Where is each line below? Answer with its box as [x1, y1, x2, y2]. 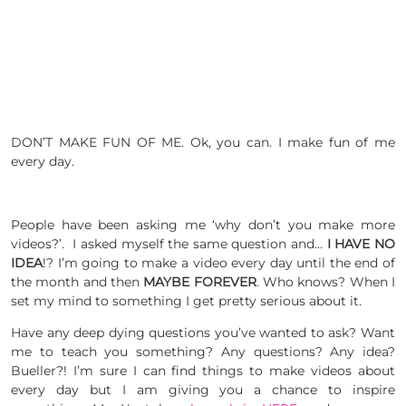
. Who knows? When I [256, 273, 396, 290]
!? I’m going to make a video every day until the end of [43, 254, 395, 271]
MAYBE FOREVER [143, 273, 256, 290]
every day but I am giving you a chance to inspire [11, 381, 395, 398]
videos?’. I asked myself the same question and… [11, 235, 327, 252]
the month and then [11, 273, 144, 290]
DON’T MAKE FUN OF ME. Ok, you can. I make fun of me [11, 133, 395, 150]
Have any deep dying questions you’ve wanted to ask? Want [11, 324, 395, 341]
